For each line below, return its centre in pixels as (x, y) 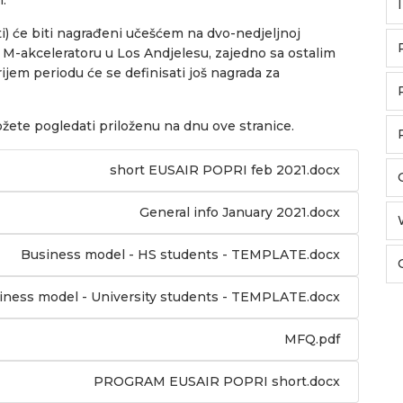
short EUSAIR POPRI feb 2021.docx (225, 170)
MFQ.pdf (312, 339)
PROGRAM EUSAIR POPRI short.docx (217, 381)
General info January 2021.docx (240, 212)
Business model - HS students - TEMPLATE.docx (180, 254)
